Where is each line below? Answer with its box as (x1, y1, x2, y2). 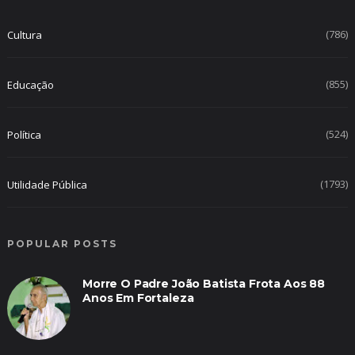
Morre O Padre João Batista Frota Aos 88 (82, 277, 326, 292)
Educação (6, 78, 54, 93)
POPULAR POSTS (6, 238, 117, 250)
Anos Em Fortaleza (82, 291, 194, 306)
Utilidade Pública (6, 177, 87, 193)
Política (6, 128, 41, 143)
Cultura (6, 28, 42, 43)
